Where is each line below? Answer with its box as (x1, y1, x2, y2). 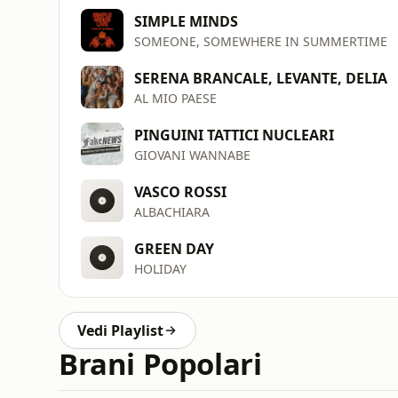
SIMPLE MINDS (134, 11, 238, 31)
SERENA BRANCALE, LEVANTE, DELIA (134, 68, 387, 88)
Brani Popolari (59, 344, 262, 384)
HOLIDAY (134, 259, 187, 277)
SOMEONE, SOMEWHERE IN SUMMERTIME (134, 32, 387, 50)
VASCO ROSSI (134, 181, 227, 202)
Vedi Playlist (77, 321, 163, 340)
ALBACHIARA (134, 203, 210, 220)
